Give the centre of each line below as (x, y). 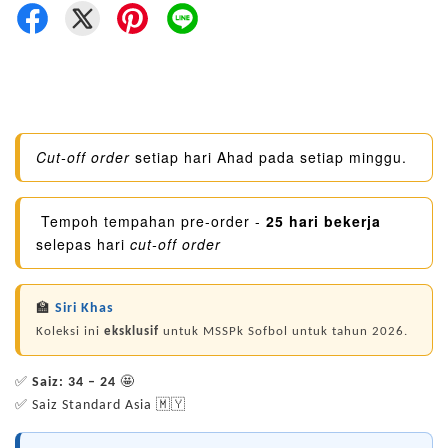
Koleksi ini (70, 331)
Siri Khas (84, 308)
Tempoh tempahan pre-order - (151, 221)
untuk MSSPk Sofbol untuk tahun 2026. (283, 331)
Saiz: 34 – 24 (74, 382)
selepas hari (83, 244)
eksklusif (131, 331)
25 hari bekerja (323, 221)
